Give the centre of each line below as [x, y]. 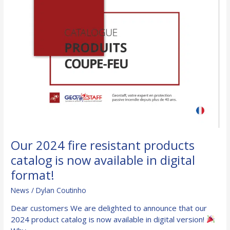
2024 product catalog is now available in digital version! [109, 219]
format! [33, 175]
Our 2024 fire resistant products [103, 146]
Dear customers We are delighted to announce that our [109, 208]
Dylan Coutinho [61, 190]
